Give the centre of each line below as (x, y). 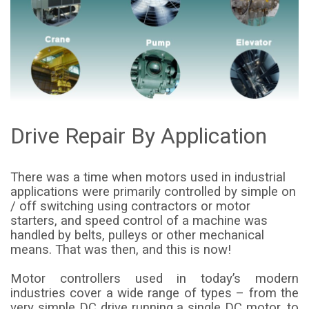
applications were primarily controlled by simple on (153, 191)
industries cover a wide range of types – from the (154, 293)
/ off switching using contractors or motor (130, 206)
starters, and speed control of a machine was (139, 220)
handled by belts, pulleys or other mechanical (137, 235)
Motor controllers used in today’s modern (154, 278)
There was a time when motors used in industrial (148, 177)
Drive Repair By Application (139, 136)
